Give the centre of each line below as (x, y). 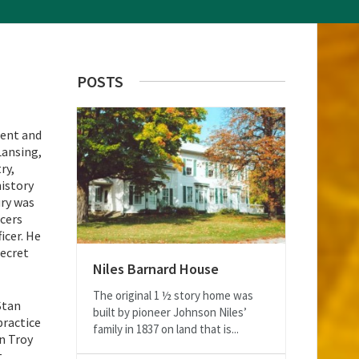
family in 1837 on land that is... (166, 329)
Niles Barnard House (156, 269)
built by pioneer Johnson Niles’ (170, 313)
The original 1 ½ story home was (173, 296)
